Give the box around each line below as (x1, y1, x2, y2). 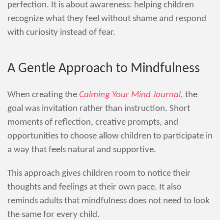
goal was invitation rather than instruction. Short (7, 104, 190, 113)
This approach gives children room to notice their (7, 168, 191, 178)
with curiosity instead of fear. (7, 27, 115, 37)
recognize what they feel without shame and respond (7, 14, 206, 24)
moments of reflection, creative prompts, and (7, 117, 178, 127)
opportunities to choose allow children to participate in (7, 131, 213, 141)
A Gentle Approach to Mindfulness (7, 61, 200, 76)
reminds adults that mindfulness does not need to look (7, 196, 210, 206)
